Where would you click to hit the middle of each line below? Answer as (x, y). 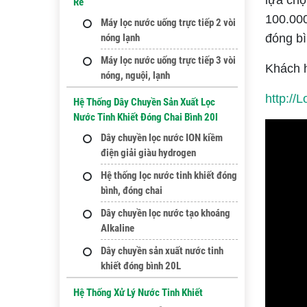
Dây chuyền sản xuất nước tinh (162, 251)
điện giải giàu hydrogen (148, 153)
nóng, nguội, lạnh (135, 75)
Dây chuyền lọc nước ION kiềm (162, 138)
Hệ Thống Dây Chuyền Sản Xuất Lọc (144, 102)
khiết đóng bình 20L (141, 266)
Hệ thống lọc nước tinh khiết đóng (169, 175)
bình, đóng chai (132, 191)
